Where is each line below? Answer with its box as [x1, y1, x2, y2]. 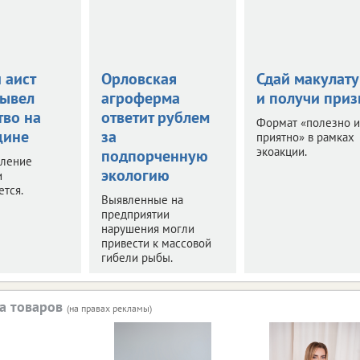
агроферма [100, 87, 180, 108]
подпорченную [100, 145, 208, 166]
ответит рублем [100, 106, 210, 128]
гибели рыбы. [100, 249, 173, 265]
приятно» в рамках [256, 129, 354, 145]
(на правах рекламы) [67, 301, 152, 314]
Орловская [100, 67, 177, 89]
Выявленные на [100, 191, 183, 207]
